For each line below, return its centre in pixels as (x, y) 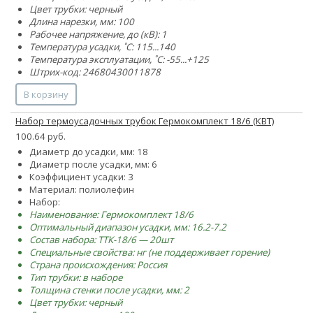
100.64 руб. (41, 136)
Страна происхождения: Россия (98, 264)
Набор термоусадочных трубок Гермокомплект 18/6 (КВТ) (145, 121)
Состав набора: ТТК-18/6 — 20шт (101, 239)
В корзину (46, 94)
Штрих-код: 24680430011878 (95, 72)
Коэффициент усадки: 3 (81, 176)
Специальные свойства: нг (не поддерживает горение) (150, 252)
